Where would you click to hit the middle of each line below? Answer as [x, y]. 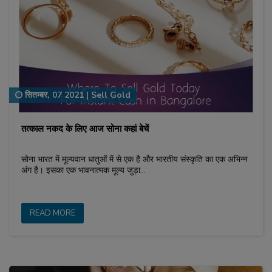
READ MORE [53, 213]
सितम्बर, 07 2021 [53, 95]
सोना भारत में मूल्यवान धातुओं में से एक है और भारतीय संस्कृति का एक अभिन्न [134, 159]
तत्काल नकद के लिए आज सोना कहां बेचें [85, 128]
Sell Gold [111, 95]
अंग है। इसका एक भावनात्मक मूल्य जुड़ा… [83, 170]
